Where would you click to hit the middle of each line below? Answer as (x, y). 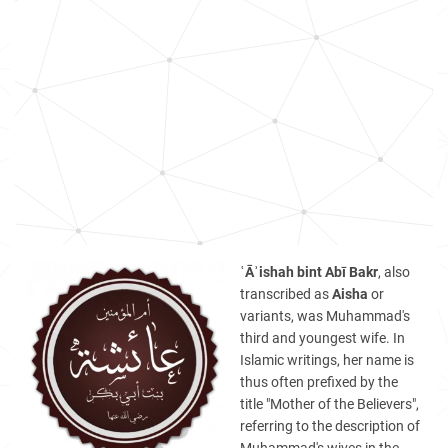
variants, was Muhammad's (325, 316)
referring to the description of (330, 426)
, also (394, 272)
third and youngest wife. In (322, 338)
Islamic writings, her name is (327, 360)
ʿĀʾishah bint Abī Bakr (309, 272)
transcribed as (286, 294)
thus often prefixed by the (319, 382)
